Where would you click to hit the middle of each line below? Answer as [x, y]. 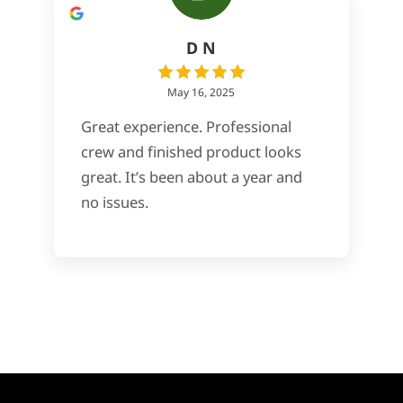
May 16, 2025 [201, 92]
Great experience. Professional [186, 126]
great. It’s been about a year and [191, 176]
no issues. [114, 201]
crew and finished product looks [191, 151]
